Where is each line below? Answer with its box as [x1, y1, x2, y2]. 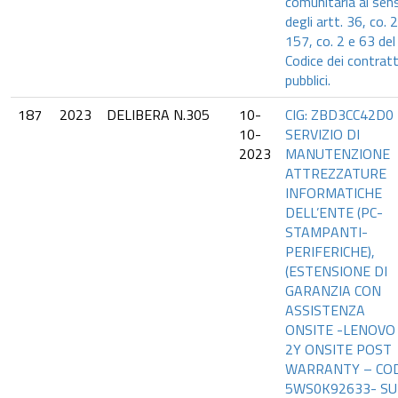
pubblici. [285, 69, 330, 91]
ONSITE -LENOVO [285, 319, 395, 340]
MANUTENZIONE [285, 143, 390, 164]
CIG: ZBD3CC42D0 [285, 104, 394, 125]
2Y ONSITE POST [285, 338, 392, 360]
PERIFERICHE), [285, 241, 375, 262]
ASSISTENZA [285, 299, 365, 321]
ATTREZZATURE [285, 163, 386, 184]
